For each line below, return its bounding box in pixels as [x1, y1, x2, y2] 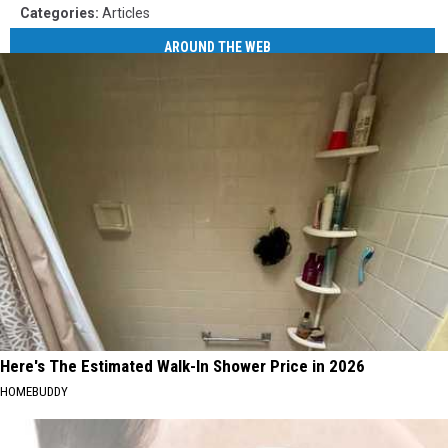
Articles [102, 4, 150, 21]
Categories [20, 4, 95, 21]
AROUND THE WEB [164, 39, 272, 56]
